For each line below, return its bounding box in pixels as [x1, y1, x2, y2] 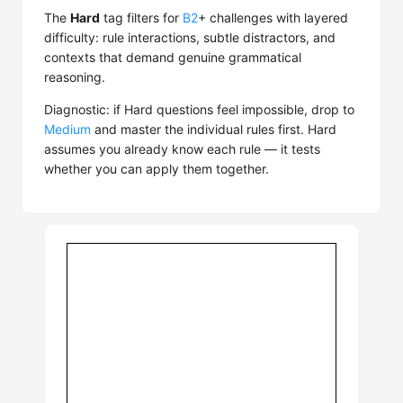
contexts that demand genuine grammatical [44, 49, 301, 65]
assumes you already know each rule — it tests [44, 141, 320, 157]
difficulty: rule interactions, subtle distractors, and [44, 30, 336, 45]
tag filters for [100, 10, 183, 25]
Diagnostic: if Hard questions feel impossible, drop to [44, 102, 354, 117]
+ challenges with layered [198, 10, 348, 25]
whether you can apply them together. [44, 161, 269, 176]
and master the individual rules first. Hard [91, 121, 336, 137]
